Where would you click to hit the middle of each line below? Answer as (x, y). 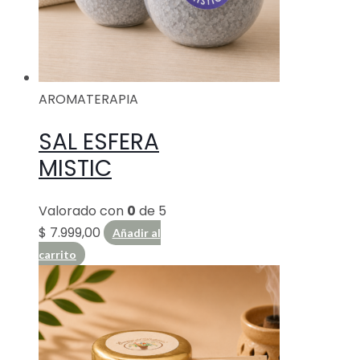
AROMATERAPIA (88, 99)
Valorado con (83, 211)
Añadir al (136, 232)
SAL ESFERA (99, 141)
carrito (57, 254)
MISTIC (75, 168)
